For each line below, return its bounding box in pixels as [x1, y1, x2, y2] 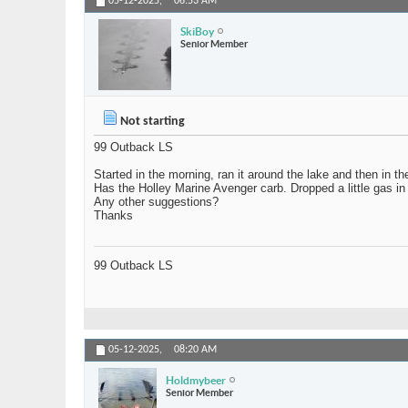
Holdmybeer [166, 373, 226, 386]
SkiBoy [180, 25, 214, 37]
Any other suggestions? [94, 195, 219, 209]
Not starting [117, 115, 185, 129]
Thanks [94, 209, 133, 223]
